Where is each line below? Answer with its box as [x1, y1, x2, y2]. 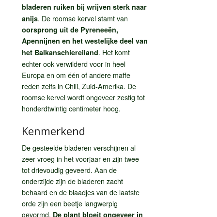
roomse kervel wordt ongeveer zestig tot [22, 92, 145, 102]
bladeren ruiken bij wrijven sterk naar [22, 1, 147, 12]
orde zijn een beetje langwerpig [22, 198, 118, 208]
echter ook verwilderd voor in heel [22, 58, 125, 69]
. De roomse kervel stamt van [38, 13, 128, 23]
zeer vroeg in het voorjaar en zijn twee [22, 153, 139, 164]
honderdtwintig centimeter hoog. [22, 103, 121, 113]
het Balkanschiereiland [22, 47, 98, 57]
